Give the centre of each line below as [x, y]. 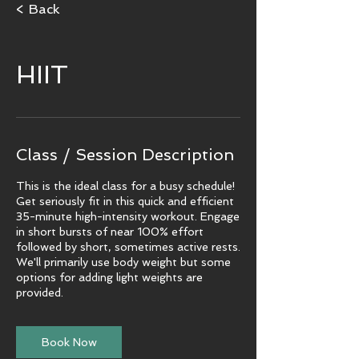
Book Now [69, 342]
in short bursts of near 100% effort [110, 232]
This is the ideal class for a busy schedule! [126, 186]
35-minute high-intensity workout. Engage [128, 216]
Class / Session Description [125, 155]
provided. [40, 292]
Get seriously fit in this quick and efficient [125, 201]
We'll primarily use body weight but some [123, 262]
